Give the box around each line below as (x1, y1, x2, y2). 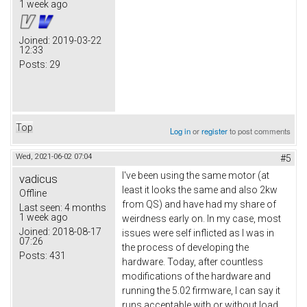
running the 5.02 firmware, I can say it (122, 284, 280, 296)
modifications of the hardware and (122, 270, 271, 282)
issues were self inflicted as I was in (122, 227, 274, 238)
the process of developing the (122, 241, 249, 253)
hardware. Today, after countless (122, 256, 263, 267)
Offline (19, 187, 47, 199)
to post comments (228, 125, 291, 136)
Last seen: (19, 201, 62, 213)
